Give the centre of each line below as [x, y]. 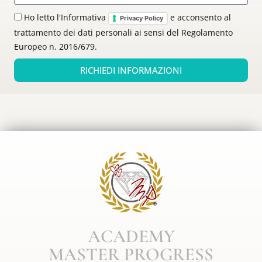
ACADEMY [131, 237]
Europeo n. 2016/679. [56, 46]
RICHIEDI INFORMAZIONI [131, 70]
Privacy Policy [142, 18]
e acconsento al [199, 18]
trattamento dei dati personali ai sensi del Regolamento [123, 32]
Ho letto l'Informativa [66, 18]
